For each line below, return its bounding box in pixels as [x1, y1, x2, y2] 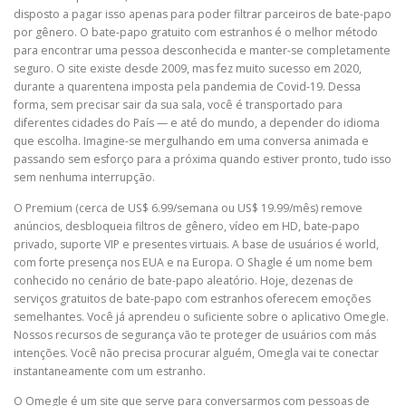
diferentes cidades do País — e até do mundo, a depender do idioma [14, 115, 380, 131]
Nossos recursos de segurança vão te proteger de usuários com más [14, 326, 376, 343]
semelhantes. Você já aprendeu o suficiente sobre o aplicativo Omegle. [14, 308, 389, 324]
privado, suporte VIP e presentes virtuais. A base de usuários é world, [14, 236, 379, 252]
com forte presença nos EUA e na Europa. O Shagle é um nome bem [14, 254, 372, 270]
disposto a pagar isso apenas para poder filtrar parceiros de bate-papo [14, 6, 391, 23]
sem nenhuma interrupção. [14, 169, 155, 186]
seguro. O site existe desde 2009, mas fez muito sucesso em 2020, [14, 61, 362, 77]
